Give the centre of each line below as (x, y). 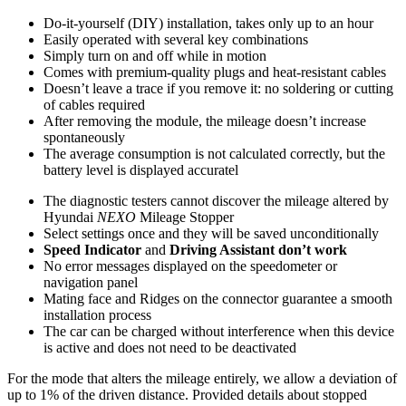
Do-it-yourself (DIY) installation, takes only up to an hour (208, 24)
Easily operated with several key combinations (176, 40)
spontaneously (84, 138)
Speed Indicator (94, 250)
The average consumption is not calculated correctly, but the (214, 154)
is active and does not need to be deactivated (170, 348)
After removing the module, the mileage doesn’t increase (205, 121)
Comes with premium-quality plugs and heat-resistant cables (215, 72)
